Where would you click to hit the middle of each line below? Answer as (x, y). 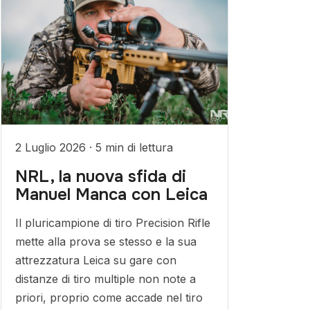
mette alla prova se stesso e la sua (106, 241)
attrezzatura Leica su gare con (95, 260)
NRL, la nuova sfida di (100, 176)
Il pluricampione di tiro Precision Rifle (112, 223)
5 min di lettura (134, 147)
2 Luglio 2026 (52, 147)
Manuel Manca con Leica (111, 194)
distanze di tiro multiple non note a (105, 279)
